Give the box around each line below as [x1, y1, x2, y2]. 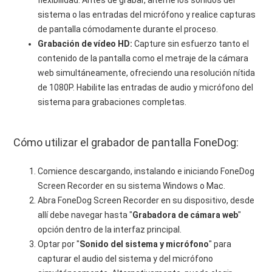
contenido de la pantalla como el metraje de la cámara [38, 53, 249, 63]
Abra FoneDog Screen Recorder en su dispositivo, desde [38, 195, 255, 205]
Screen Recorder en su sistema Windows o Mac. [38, 181, 226, 191]
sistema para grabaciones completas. [38, 97, 187, 107]
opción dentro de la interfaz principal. [38, 225, 182, 234]
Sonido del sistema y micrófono [80, 239, 209, 249]
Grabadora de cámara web [132, 210, 239, 220]
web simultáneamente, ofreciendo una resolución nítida [38, 68, 256, 78]
